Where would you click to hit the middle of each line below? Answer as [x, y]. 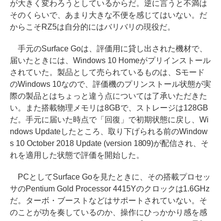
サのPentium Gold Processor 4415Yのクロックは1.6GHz [110, 189]
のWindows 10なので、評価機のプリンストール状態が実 [110, 84]
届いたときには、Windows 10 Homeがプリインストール [110, 61]
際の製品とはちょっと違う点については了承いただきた [109, 96]
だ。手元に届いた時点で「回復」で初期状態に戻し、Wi [109, 120]
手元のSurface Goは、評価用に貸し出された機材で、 [109, 49]
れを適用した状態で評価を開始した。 [77, 155]
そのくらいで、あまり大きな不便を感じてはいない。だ [109, 15]
